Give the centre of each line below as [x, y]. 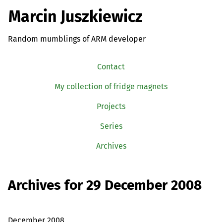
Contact [111, 66]
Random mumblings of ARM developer [77, 39]
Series [111, 126]
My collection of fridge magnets [111, 86]
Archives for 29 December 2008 [105, 185]
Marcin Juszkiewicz [76, 17]
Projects [111, 106]
